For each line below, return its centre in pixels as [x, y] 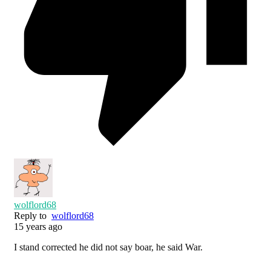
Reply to [33, 216]
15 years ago [38, 227]
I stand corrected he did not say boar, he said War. [108, 247]
